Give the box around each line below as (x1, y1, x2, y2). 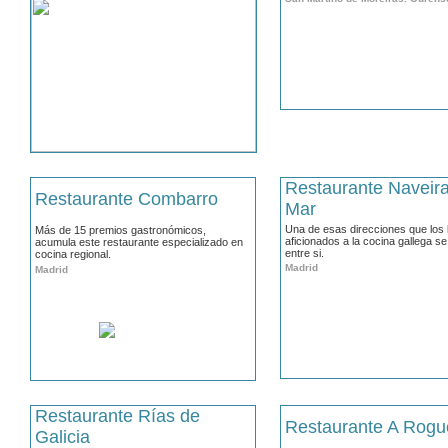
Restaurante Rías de (35, 406, 200, 426)
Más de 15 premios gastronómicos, (35, 224, 206, 236)
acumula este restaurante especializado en (35, 236, 243, 248)
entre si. (285, 247, 324, 259)
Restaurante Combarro (35, 189, 218, 209)
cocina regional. (35, 248, 111, 260)
